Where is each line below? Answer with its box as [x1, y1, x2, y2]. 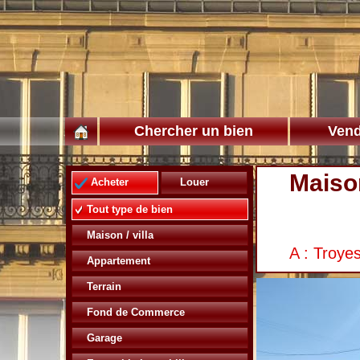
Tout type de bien [84, 202, 173, 215]
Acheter [88, 176, 129, 188]
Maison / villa [84, 228, 153, 241]
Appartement [84, 254, 150, 267]
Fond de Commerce [84, 305, 185, 318]
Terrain [84, 280, 121, 292]
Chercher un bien [134, 123, 253, 139]
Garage [84, 331, 122, 344]
